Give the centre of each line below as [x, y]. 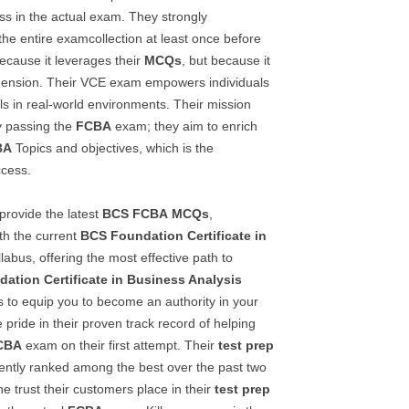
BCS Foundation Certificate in [173, 236]
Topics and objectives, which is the [113, 148]
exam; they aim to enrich [184, 126]
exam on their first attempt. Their [120, 345]
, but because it [226, 60]
